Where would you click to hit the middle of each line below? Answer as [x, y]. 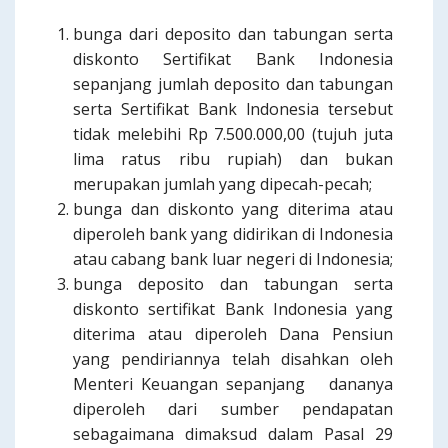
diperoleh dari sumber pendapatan [233, 409]
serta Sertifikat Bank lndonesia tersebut [233, 109]
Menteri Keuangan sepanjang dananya [233, 384]
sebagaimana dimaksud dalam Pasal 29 [233, 434]
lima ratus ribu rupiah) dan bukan [233, 159]
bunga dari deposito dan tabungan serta [233, 34]
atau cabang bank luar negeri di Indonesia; [233, 259]
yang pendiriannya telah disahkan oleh [233, 359]
